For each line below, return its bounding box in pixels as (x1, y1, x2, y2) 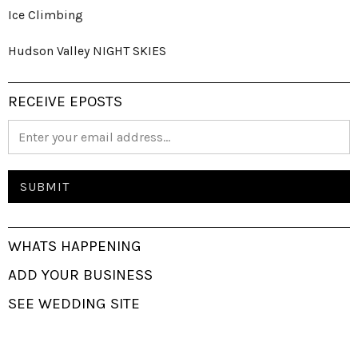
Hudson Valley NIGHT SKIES (8, 42, 166, 58)
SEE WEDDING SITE (8, 294, 140, 312)
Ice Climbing (8, 6, 83, 22)
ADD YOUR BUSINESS (8, 265, 153, 284)
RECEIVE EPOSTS (8, 92, 122, 110)
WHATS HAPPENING (8, 237, 141, 255)
